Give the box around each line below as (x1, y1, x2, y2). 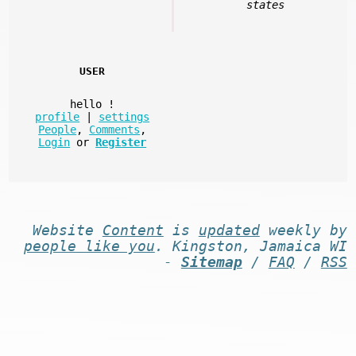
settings (99, 110, 150, 124)
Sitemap (180, 253, 242, 270)
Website (32, 222, 103, 238)
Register (95, 136, 147, 149)
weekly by (259, 222, 347, 238)
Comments (89, 123, 141, 137)
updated (198, 222, 260, 238)
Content (102, 222, 164, 238)
